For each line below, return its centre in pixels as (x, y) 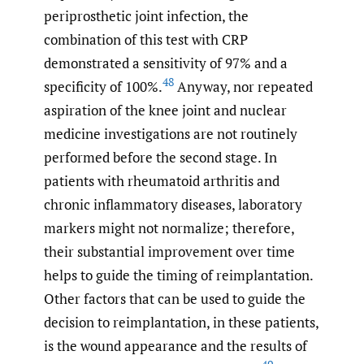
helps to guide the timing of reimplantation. (178, 275)
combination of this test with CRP (146, 40)
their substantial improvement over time (169, 252)
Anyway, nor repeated (243, 87)
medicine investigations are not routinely (171, 134)
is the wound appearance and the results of (175, 346)
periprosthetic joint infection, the (146, 16)
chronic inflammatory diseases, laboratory (173, 205)
